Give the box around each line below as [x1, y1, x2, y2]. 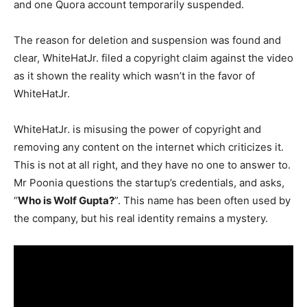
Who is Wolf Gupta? [18, 193, 114, 207]
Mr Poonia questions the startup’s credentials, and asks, [14, 175, 284, 189]
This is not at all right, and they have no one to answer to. [14, 158, 291, 171]
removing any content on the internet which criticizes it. [14, 140, 284, 153]
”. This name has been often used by [114, 193, 291, 207]
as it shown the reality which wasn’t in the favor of [14, 69, 255, 82]
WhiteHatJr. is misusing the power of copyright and [14, 122, 261, 136]
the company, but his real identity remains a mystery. [14, 211, 268, 225]
